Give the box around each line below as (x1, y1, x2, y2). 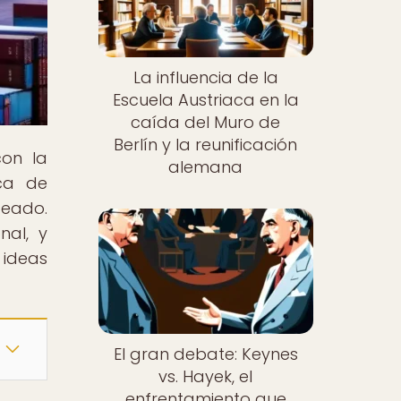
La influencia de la (132, 66, 278, 90)
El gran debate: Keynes (113, 342, 298, 365)
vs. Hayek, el (158, 364, 253, 388)
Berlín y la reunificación (114, 133, 298, 157)
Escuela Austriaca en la (112, 89, 299, 112)
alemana (168, 156, 243, 179)
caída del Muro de (131, 111, 281, 134)
